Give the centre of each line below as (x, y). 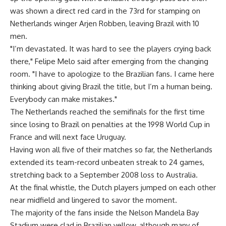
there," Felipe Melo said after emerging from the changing (109, 61)
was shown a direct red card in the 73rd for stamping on (105, 11)
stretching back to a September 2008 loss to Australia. (104, 175)
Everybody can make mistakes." (64, 99)
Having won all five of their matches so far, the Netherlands (111, 150)
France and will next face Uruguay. (68, 137)
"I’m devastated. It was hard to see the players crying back (110, 49)
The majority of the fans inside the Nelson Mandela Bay (104, 213)
